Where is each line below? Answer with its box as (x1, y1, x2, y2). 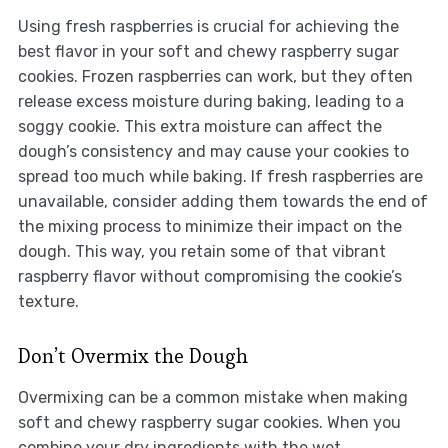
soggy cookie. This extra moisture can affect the (17, 116, 382, 136)
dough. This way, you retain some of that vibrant (17, 241, 386, 261)
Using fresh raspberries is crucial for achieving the (17, 16, 399, 36)
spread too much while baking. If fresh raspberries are (17, 166, 423, 186)
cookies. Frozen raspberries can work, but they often (17, 66, 413, 86)
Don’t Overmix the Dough (17, 342, 248, 369)
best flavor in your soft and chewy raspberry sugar (17, 41, 399, 61)
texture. (17, 291, 79, 311)
